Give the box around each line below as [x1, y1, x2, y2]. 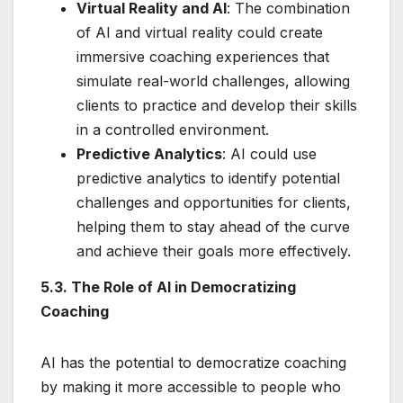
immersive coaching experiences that [76, 47, 329, 66]
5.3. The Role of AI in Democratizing [40, 277, 296, 296]
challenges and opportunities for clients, [76, 193, 351, 211]
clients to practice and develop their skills [76, 95, 357, 114]
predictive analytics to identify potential [76, 168, 340, 187]
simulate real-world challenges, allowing [76, 71, 350, 90]
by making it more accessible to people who [40, 377, 341, 396]
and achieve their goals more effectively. [76, 241, 351, 260]
